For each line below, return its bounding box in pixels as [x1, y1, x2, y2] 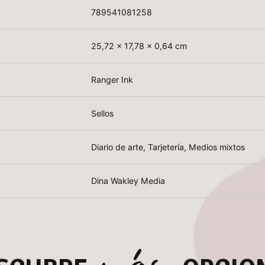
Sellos [91, 108, 114, 119]
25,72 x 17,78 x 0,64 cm [91, 41, 188, 51]
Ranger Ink [91, 75, 134, 85]
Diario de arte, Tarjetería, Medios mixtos [91, 142, 245, 153]
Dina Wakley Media [91, 176, 166, 186]
